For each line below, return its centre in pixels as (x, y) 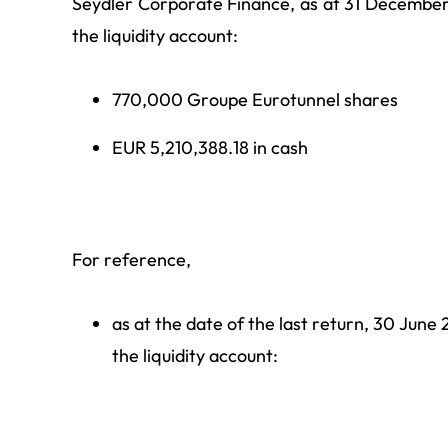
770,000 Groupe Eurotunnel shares (255, 99)
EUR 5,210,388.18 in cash (210, 148)
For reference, (131, 260)
